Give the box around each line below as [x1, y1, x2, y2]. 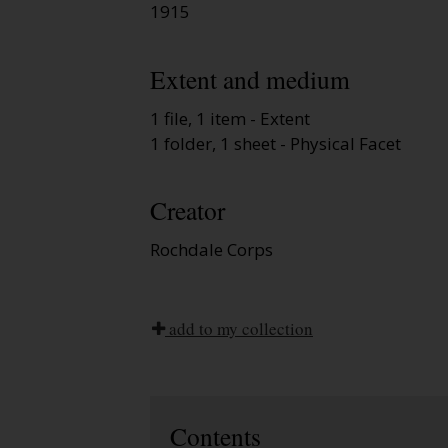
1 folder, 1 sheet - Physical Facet [150, 131, 401, 155]
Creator [150, 193, 225, 228]
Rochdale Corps [150, 238, 273, 262]
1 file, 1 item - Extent [150, 106, 310, 130]
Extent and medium [150, 61, 350, 96]
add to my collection [165, 317, 313, 341]
